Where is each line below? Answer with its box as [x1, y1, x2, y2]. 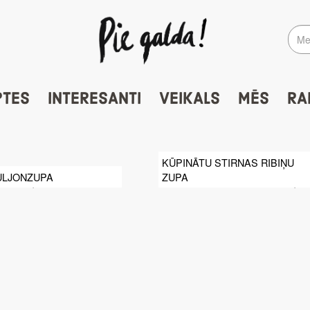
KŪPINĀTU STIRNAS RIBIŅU [162, 155, 294, 170]
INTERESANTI [47, 88, 141, 110]
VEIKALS [158, 88, 220, 110]
